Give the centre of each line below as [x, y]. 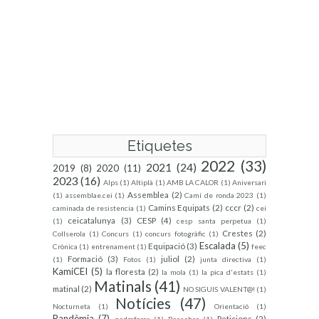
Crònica [65, 246]
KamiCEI [70, 271]
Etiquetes [159, 146]
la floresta [126, 271]
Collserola [69, 234]
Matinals [122, 286]
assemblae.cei [89, 195]
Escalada [217, 246]
